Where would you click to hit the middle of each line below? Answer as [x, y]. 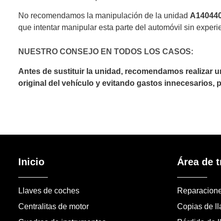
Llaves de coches [49, 190]
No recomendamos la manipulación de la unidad [104, 15]
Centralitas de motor [53, 206]
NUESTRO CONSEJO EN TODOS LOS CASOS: [106, 52]
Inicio [31, 162]
